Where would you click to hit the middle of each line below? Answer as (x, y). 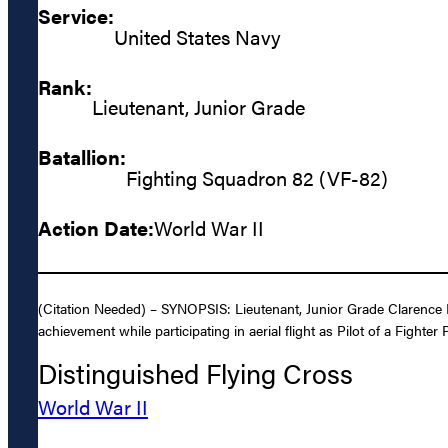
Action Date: (96, 227)
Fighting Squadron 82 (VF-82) (257, 177)
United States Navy (197, 36)
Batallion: (82, 157)
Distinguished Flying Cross (195, 373)
